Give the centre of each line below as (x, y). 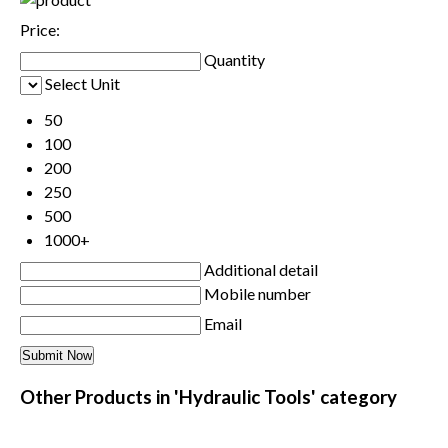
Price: (40, 30)
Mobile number (257, 294)
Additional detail (261, 270)
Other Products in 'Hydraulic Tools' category (208, 397)
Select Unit (82, 84)
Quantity (234, 60)
